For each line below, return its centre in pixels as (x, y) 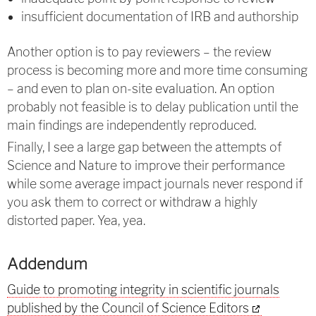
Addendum (47, 264)
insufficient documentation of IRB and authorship (160, 17)
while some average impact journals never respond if (155, 184)
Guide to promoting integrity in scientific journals (143, 290)
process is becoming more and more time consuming (157, 70)
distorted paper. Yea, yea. (76, 220)
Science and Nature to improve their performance (146, 165)
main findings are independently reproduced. (132, 125)
